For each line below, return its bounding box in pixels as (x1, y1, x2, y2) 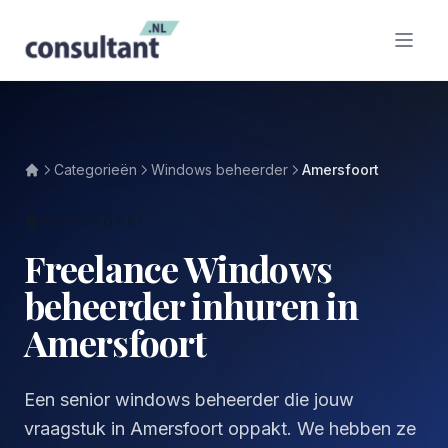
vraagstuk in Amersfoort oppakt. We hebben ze (24, 418, 416, 439)
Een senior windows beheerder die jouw (24, 389, 354, 410)
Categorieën (54, 161, 137, 178)
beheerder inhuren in (24, 281, 359, 329)
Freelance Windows (24, 244, 332, 292)
